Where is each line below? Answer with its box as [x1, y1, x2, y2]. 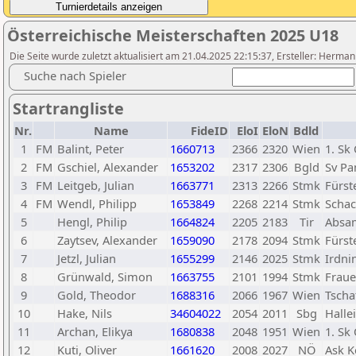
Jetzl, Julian [57, 250, 116, 266]
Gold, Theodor [57, 287, 136, 303]
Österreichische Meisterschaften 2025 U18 [7, 25, 339, 46]
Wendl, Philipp [57, 195, 137, 211]
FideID [191, 122, 228, 138]
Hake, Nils [57, 305, 112, 321]
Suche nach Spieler [24, 68, 126, 83]
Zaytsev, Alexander [57, 232, 157, 248]
